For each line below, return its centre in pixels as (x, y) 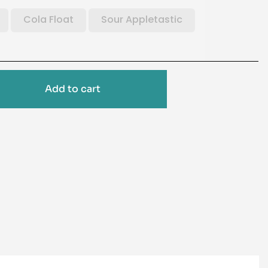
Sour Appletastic (142, 19)
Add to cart (73, 89)
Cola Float (49, 19)
